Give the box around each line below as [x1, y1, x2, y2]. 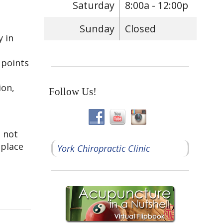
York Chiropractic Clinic [57, 142, 150, 154]
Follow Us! [49, 86, 97, 98]
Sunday [80, 21, 115, 35]
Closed [125, 21, 156, 35]
